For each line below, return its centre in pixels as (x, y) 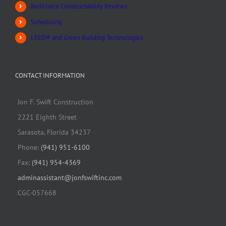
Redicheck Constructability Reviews (79, 6)
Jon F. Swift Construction (55, 102)
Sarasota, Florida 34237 (54, 132)
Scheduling (47, 22)
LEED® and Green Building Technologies (87, 37)
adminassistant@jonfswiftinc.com (70, 178)
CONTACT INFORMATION (50, 76)
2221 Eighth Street (47, 117)
